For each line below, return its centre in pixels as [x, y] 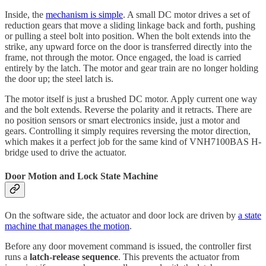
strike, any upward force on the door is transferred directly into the [128, 47]
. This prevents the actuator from [179, 256]
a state [250, 215]
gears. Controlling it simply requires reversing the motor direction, [128, 131]
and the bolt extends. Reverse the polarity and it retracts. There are [128, 110]
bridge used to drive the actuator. [66, 153]
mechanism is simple [84, 15]
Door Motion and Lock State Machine [81, 176]
